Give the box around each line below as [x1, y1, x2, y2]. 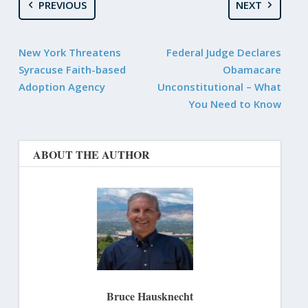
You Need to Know [188, 96, 282, 111]
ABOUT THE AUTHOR [32, 146, 150, 162]
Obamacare [223, 62, 282, 76]
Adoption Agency [18, 79, 105, 93]
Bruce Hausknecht [107, 287, 193, 304]
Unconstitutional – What [157, 79, 282, 93]
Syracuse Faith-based [18, 62, 126, 76]
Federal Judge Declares [166, 45, 282, 59]
